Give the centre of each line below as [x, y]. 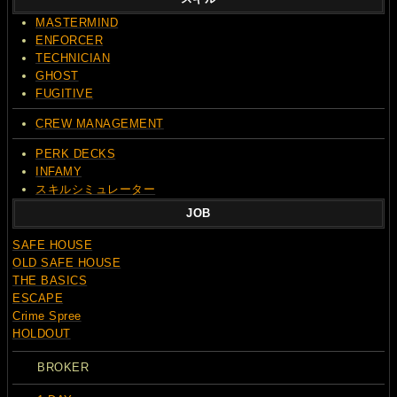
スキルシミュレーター [96, 189]
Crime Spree [47, 316]
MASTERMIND [77, 22]
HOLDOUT [42, 334]
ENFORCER [70, 40]
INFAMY [59, 171]
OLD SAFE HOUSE [67, 263]
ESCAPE [38, 298]
